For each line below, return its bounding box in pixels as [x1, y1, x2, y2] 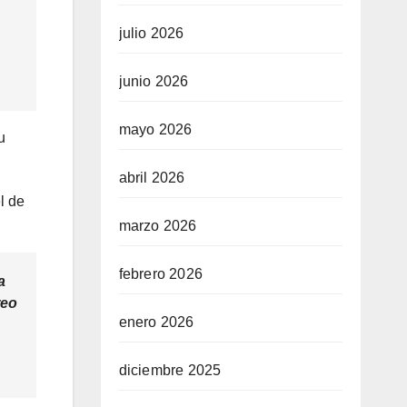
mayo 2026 [118, 122, 193, 137]
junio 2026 [118, 74, 189, 89]
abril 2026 [118, 170, 185, 185]
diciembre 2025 [118, 362, 222, 378]
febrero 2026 [118, 266, 203, 282]
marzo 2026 [118, 218, 197, 233]
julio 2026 [118, 25, 184, 41]
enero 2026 [118, 314, 194, 330]
